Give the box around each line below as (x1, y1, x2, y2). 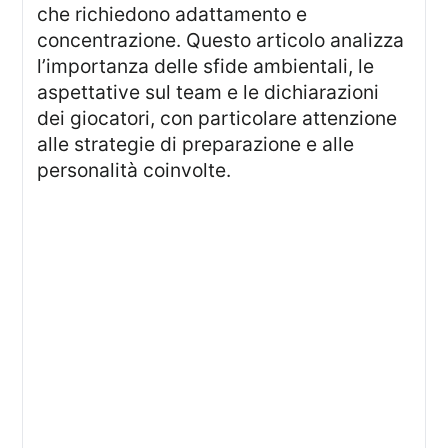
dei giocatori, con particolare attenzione (37, 106, 398, 131)
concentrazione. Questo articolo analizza (37, 28, 405, 53)
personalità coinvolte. (37, 158, 232, 183)
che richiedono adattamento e (37, 2, 308, 27)
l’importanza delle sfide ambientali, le (37, 54, 375, 79)
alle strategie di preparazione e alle (37, 132, 355, 157)
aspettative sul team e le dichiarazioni (37, 80, 380, 105)
